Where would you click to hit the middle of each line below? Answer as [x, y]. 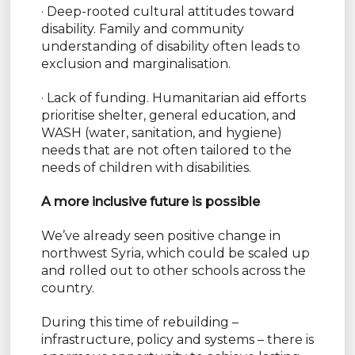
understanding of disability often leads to [170, 47]
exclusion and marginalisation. [136, 64]
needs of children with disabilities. [146, 168]
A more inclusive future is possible [150, 202]
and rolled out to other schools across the [173, 271]
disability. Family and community [142, 29]
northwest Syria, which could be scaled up [175, 254]
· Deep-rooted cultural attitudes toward [168, 12]
